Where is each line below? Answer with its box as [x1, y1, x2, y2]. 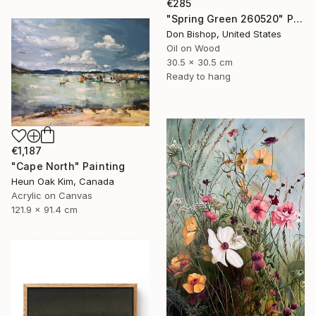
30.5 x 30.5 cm [166, 56, 233, 68]
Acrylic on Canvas [11, 190, 92, 202]
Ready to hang [166, 71, 231, 83]
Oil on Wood [166, 42, 220, 54]
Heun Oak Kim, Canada [11, 176, 114, 188]
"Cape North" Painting [11, 160, 126, 173]
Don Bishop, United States [166, 28, 281, 40]
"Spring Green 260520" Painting [293, 13, 303, 25]
